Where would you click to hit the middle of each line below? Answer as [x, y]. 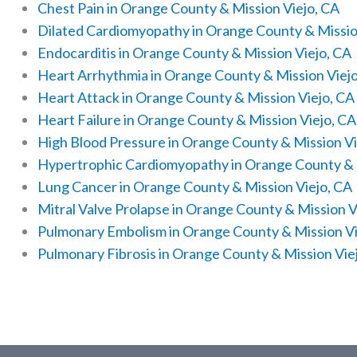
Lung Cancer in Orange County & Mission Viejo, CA [195, 187]
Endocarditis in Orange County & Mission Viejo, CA [194, 53]
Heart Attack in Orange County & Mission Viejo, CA [196, 98]
